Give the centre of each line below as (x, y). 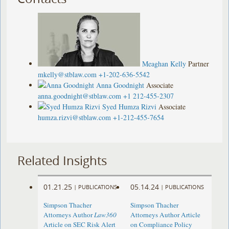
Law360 (106, 215)
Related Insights (62, 160)
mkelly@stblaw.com (67, 74)
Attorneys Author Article (165, 215)
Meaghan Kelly (164, 63)
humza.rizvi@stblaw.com (75, 117)
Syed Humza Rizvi (130, 106)
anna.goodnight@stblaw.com (80, 96)
